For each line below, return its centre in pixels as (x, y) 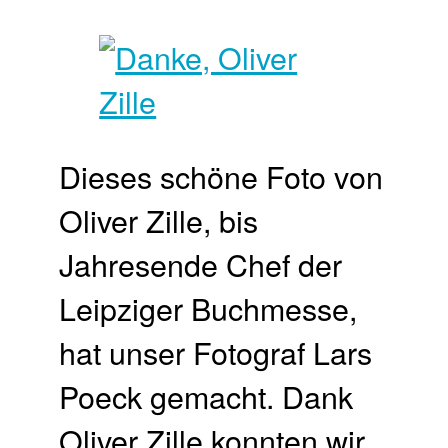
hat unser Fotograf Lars (216, 351)
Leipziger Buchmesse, (208, 307)
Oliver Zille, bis (159, 219)
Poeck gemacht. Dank (206, 395)
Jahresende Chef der (201, 263)
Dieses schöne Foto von (221, 175)
